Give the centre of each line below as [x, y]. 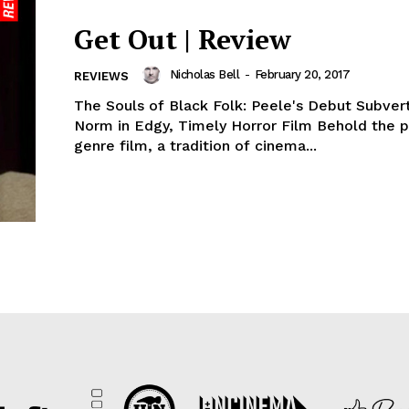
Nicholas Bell [204, 75]
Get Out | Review [183, 40]
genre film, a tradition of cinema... [195, 146]
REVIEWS [101, 77]
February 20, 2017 [302, 75]
